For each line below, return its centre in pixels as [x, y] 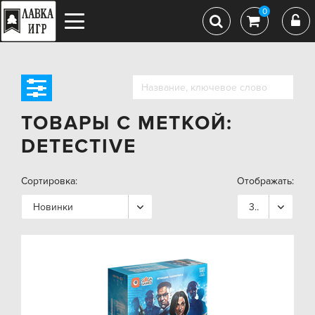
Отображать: [265, 181]
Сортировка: [49, 181]
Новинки [53, 207]
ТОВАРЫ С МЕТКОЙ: [127, 123]
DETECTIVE [79, 146]
